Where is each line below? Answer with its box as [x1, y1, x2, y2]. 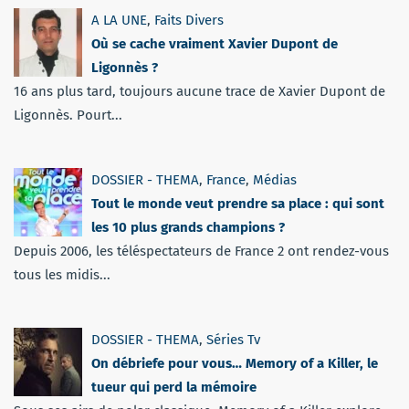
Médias [253, 171, 297, 188]
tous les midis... [14, 266, 110, 283]
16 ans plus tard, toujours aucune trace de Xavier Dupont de [14, 82, 385, 100]
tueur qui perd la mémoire [91, 378, 257, 395]
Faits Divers [154, 11, 224, 28]
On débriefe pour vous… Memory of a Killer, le [91, 354, 378, 372]
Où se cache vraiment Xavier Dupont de [91, 35, 338, 52]
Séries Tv [206, 330, 260, 348]
